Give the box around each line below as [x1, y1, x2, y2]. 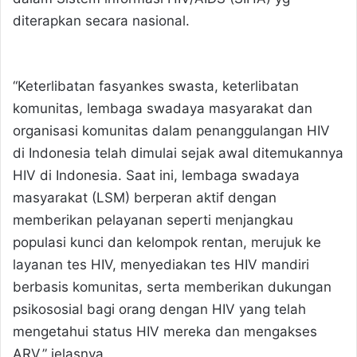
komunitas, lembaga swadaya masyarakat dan [13, 100, 312, 117]
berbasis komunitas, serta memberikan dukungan [13, 279, 331, 296]
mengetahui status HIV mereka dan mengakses [13, 324, 317, 340]
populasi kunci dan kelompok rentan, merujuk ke [13, 234, 321, 251]
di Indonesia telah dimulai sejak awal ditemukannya [13, 145, 343, 162]
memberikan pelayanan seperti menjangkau [13, 212, 293, 229]
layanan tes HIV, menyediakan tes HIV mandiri [13, 257, 309, 273]
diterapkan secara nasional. [13, 12, 190, 29]
